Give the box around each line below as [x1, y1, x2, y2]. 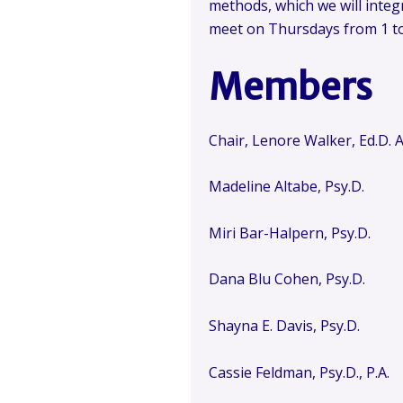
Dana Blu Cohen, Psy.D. [209, 269, 365, 290]
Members [209, 64, 372, 110]
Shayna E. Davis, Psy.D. [209, 315, 360, 336]
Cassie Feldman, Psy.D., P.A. [209, 362, 390, 382]
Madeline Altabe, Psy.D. [209, 176, 364, 197]
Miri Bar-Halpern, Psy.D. [209, 222, 371, 243]
